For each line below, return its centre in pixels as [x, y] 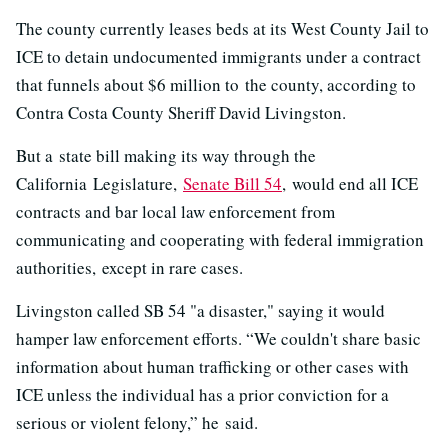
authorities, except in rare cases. [129, 267]
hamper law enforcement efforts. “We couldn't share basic [218, 338]
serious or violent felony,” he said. [137, 422]
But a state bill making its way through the [166, 155]
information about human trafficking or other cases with [212, 366]
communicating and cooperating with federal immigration [220, 239]
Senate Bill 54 [232, 183]
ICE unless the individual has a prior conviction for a [202, 394]
